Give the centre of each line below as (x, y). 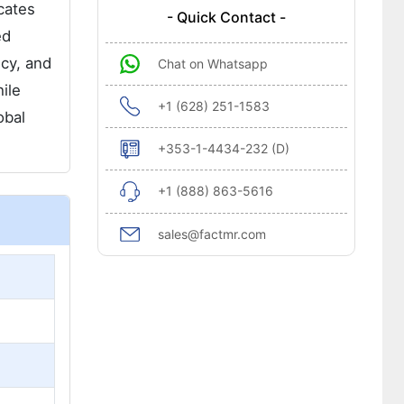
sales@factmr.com (211, 234)
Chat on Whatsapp (212, 64)
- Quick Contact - (226, 17)
